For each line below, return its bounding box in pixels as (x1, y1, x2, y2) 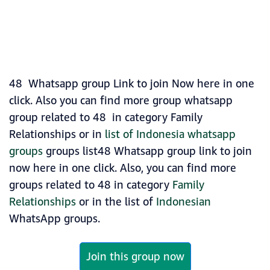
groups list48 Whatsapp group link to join (43, 143, 252, 160)
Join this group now (86, 249, 184, 265)
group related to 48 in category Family (9, 110, 202, 126)
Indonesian (156, 194, 211, 210)
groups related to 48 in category (9, 177, 172, 193)
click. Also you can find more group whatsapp (9, 93, 233, 109)
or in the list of (76, 194, 156, 210)
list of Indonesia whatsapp (105, 127, 236, 143)
